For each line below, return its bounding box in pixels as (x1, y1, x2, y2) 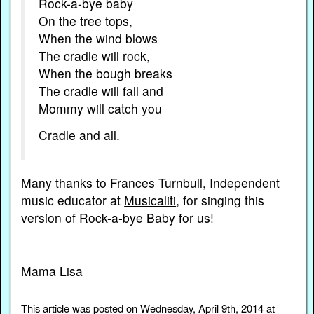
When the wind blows (39, 29, 158, 47)
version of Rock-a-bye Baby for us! (21, 209, 214, 227)
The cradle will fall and (39, 81, 164, 100)
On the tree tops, (39, 11, 133, 29)
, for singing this (176, 191, 265, 210)
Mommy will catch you (39, 99, 163, 117)
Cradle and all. (39, 125, 121, 144)
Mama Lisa (21, 262, 83, 280)
